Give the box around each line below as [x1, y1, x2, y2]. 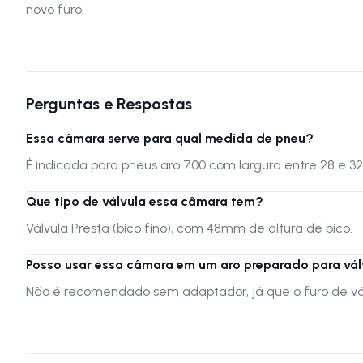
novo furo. [26, 2, 84, 18]
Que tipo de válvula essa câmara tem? [26, 194, 263, 210]
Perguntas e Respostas [26, 94, 192, 114]
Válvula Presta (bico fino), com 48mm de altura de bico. [26, 220, 352, 237]
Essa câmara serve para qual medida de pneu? [26, 130, 314, 147]
